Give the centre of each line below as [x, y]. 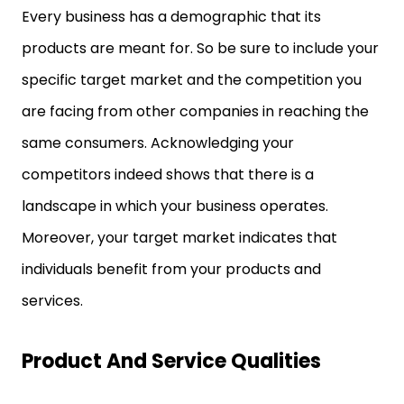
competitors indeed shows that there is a [168, 174]
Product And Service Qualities [171, 361]
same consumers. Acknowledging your [158, 143]
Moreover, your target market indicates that [179, 238]
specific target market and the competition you [192, 80]
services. [52, 301]
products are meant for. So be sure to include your [200, 48]
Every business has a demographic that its [171, 17]
